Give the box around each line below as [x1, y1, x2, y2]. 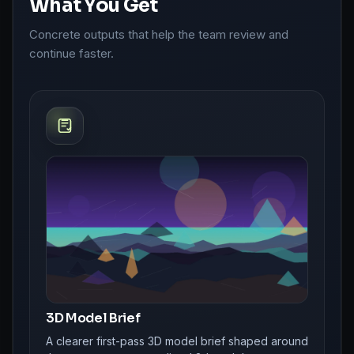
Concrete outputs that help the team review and [29, 26, 288, 42]
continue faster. [29, 45, 114, 61]
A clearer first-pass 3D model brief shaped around [46, 334, 308, 348]
